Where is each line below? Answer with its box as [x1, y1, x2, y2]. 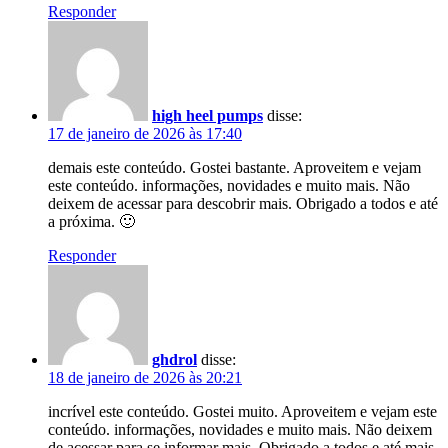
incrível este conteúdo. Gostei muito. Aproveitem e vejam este [48, 402, 437, 420]
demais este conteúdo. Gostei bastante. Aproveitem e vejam [48, 158, 421, 176]
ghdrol [152, 350, 197, 368]
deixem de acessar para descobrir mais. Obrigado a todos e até [48, 194, 438, 212]
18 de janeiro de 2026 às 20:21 [48, 368, 242, 386]
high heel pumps [152, 106, 263, 124]
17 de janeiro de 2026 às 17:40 [48, 124, 242, 142]
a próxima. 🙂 [48, 212, 135, 230]
